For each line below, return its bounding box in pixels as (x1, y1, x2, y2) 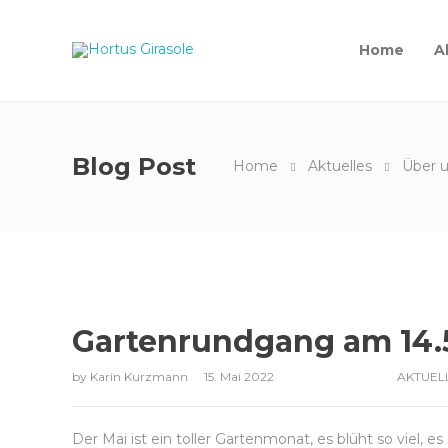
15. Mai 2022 (204, 369, 274, 384)
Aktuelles (308, 157, 372, 175)
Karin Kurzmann (90, 369, 191, 384)
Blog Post (72, 152, 196, 181)
